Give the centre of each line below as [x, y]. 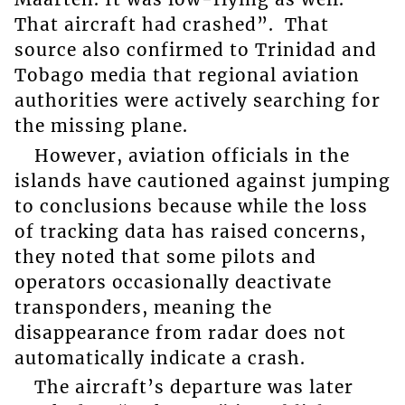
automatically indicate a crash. [160, 358]
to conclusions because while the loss [191, 206]
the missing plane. [101, 126]
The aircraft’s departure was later [193, 387]
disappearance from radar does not [180, 332]
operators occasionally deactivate [173, 282]
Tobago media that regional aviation [187, 75]
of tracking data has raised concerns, [190, 231]
